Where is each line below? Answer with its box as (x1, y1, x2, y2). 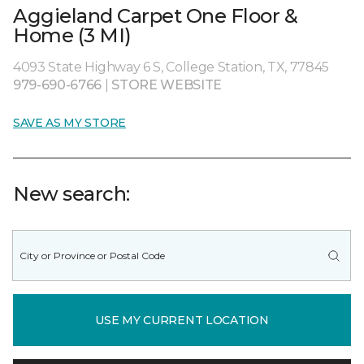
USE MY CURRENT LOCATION (95, 312, 269, 327)
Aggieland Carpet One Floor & (13, 4, 298, 28)
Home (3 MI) (13, 24, 132, 47)
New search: (13, 182, 130, 206)
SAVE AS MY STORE (13, 115, 126, 130)
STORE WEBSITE (111, 77, 223, 93)
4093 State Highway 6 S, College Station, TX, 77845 (13, 59, 329, 75)
